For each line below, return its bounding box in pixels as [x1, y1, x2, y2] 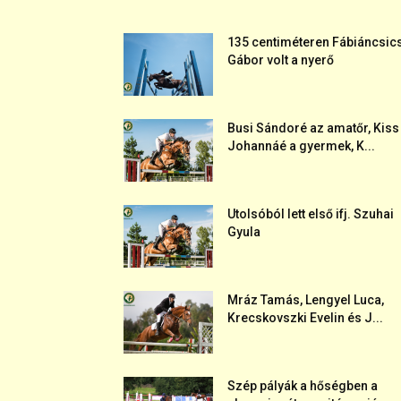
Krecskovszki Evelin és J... [227, 311, 383, 325]
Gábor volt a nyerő [227, 53, 334, 67]
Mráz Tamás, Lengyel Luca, [227, 293, 384, 307]
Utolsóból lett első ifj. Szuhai [227, 207, 394, 221]
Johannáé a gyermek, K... [227, 139, 375, 153]
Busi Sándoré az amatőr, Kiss [227, 121, 399, 135]
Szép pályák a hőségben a [227, 379, 378, 393]
